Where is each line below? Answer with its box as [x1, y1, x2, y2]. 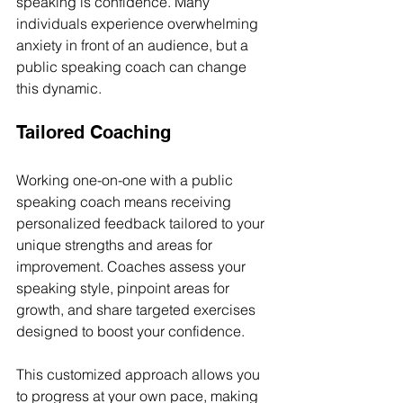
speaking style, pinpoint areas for [16, 279, 233, 297]
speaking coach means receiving [16, 193, 235, 210]
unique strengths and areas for [16, 236, 216, 254]
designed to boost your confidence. [16, 322, 248, 340]
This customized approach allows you [16, 365, 264, 383]
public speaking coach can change [16, 58, 250, 76]
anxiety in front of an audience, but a [16, 36, 252, 54]
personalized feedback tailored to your [16, 214, 268, 232]
